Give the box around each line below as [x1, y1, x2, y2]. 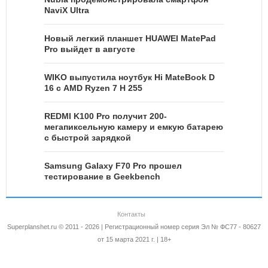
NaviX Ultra [44, 5, 89, 16]
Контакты [117, 211, 145, 218]
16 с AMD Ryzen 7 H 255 [44, 83, 142, 93]
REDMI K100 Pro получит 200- [44, 111, 167, 121]
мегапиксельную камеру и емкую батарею [44, 122, 223, 132]
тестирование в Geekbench [44, 172, 160, 182]
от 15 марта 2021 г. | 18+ [97, 236, 171, 243]
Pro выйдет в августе [44, 44, 135, 54]
